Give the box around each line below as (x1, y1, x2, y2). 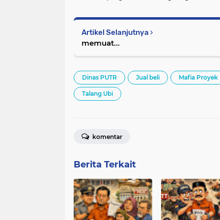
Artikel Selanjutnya (82, 28, 150, 37)
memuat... (82, 38, 120, 48)
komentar (91, 133, 122, 141)
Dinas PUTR (82, 74, 117, 82)
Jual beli (136, 74, 160, 82)
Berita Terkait (74, 159, 136, 170)
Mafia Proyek (179, 74, 218, 82)
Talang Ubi (82, 90, 113, 98)
